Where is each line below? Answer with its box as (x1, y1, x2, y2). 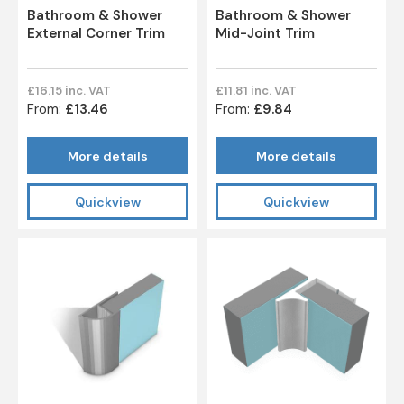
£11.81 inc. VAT (216, 83, 297, 99)
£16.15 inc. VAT (27, 83, 111, 99)
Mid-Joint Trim (216, 24, 315, 43)
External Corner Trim (27, 24, 165, 43)
